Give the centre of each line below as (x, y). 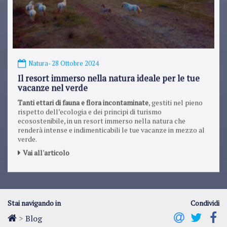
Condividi (205, 203)
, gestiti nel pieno (176, 99)
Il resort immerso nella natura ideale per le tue (109, 75)
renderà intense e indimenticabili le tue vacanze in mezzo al (111, 127)
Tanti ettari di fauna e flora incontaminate (83, 99)
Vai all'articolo (46, 149)
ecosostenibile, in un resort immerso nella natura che (102, 118)
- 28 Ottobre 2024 (73, 60)
